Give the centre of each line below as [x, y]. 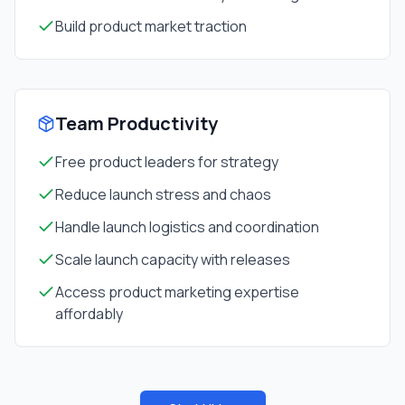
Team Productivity [137, 123]
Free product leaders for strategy [167, 162]
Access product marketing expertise [177, 292]
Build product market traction [151, 26]
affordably [89, 314]
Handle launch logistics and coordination [187, 227]
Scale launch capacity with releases [173, 259]
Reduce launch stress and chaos [163, 194]
